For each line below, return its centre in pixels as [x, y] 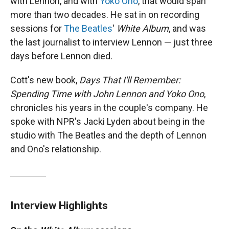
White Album [143, 28]
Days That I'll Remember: [130, 80]
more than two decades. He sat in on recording [105, 15]
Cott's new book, [45, 80]
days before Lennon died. [61, 56]
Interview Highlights [59, 205]
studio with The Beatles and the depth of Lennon [108, 135]
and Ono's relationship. [56, 149]
